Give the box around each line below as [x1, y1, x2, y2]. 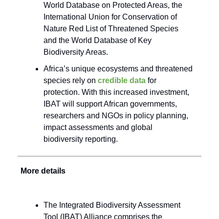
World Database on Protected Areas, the [44, 1, 182, 10]
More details [21, 167, 66, 175]
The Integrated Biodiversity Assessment [44, 201, 180, 210]
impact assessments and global [44, 123, 153, 132]
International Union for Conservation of [44, 13, 177, 22]
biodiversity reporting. [44, 135, 118, 144]
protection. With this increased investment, [44, 88, 189, 97]
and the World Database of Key [44, 36, 152, 45]
